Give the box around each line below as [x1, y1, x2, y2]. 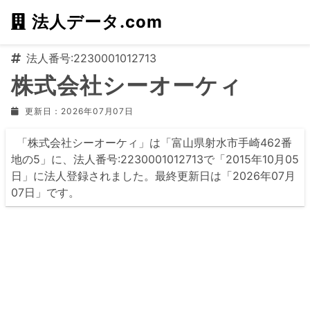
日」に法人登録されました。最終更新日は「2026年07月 [11, 169, 295, 183]
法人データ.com [31, 12, 163, 32]
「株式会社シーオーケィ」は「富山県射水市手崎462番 [17, 136, 292, 149]
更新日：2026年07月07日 [24, 106, 134, 116]
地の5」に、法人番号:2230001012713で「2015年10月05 [11, 152, 299, 166]
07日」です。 [11, 185, 80, 199]
